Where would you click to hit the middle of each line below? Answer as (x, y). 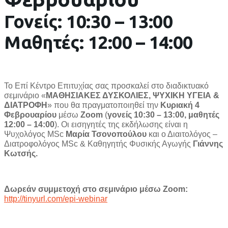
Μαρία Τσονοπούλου (107, 134)
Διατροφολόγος (33, 144)
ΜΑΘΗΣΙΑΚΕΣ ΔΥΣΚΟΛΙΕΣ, (98, 95)
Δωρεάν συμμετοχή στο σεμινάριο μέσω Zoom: (96, 189)
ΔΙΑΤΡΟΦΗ (26, 105)
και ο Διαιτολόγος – (183, 134)
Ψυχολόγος (26, 134)
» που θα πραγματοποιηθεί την (104, 105)
